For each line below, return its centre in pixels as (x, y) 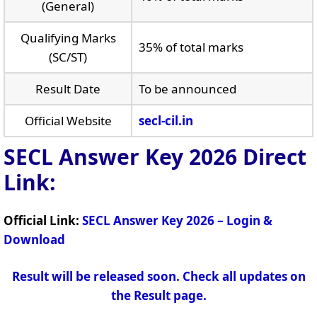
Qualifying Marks (68, 38)
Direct (275, 156)
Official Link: (41, 220)
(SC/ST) (68, 57)
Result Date (68, 88)
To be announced (187, 88)
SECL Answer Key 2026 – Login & (177, 220)
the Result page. (158, 295)
